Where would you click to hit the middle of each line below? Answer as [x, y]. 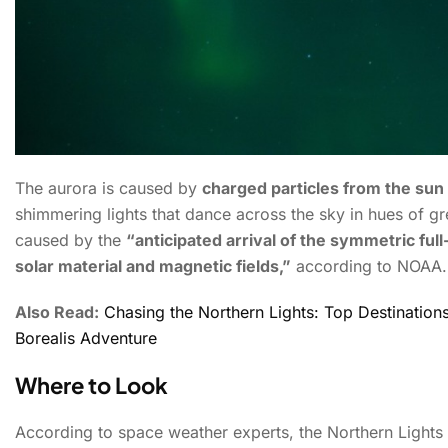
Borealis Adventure [86, 338]
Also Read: [57, 312]
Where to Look [91, 385]
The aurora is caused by [108, 188]
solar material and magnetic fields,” [153, 266]
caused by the [70, 240]
